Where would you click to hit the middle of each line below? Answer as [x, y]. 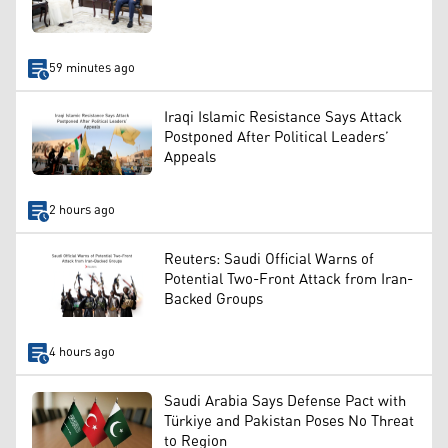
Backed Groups [213, 299]
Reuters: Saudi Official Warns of [269, 259]
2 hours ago [81, 211]
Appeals [190, 157]
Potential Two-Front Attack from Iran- [288, 279]
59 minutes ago [91, 69]
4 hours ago [81, 353]
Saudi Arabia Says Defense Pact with [285, 401]
